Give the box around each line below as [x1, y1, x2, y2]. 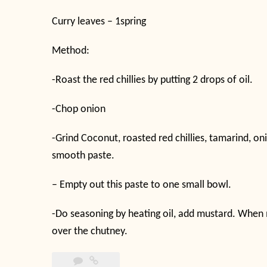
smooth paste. [52, 150, 114, 161]
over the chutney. [52, 226, 128, 237]
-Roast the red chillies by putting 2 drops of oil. [52, 74, 253, 85]
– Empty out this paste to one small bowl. [52, 179, 231, 190]
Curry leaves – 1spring [52, 16, 146, 27]
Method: [52, 45, 89, 56]
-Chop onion [52, 104, 105, 114]
